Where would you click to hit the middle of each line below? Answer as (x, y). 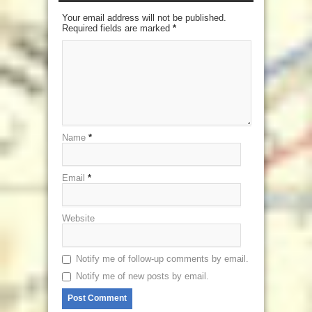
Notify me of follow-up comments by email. (162, 258)
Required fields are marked (117, 28)
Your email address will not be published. (144, 17)
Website (78, 218)
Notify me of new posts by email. (142, 276)
